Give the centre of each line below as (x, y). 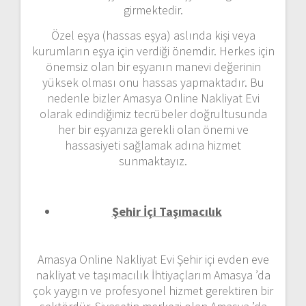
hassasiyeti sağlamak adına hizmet (153, 145)
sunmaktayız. (153, 161)
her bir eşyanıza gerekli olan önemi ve (153, 129)
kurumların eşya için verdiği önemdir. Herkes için (153, 51)
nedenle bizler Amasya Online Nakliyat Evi (153, 98)
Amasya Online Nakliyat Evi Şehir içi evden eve (153, 259)
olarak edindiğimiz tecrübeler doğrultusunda (153, 113)
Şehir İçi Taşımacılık (167, 211)
